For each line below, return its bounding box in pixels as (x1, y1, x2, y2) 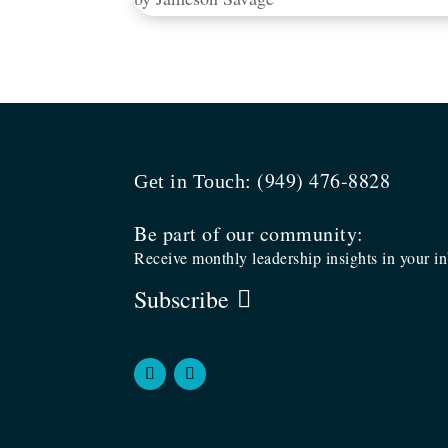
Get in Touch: (134, 170, 258, 193)
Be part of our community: (134, 219, 364, 247)
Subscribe (134, 282, 230, 315)
